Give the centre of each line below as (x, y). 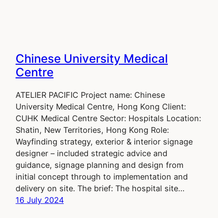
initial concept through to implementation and (102, 176)
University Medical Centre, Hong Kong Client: (101, 106)
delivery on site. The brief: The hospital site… (100, 188)
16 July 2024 (40, 200)
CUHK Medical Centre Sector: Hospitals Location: (108, 118)
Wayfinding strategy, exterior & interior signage (104, 141)
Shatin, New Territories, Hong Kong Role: (92, 130)
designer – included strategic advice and (91, 153)
